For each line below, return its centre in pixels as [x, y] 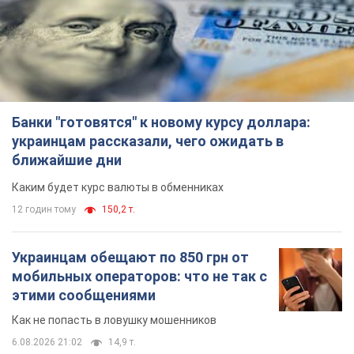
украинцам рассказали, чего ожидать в [148, 141]
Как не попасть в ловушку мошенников [114, 320]
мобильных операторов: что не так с [139, 277]
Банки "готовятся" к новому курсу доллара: [161, 122]
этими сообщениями [84, 296]
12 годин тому [44, 210]
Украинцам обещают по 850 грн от [130, 258]
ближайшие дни [67, 160]
